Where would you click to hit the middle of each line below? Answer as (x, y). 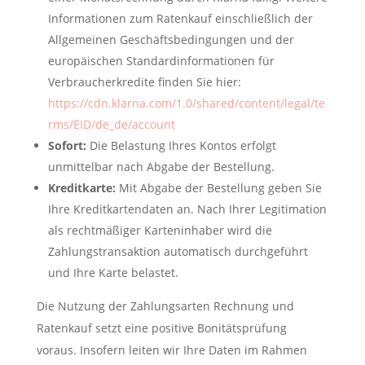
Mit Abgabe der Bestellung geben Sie (220, 187)
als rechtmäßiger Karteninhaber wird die (160, 230)
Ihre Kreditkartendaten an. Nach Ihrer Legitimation (187, 209)
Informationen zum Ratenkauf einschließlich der (180, 18)
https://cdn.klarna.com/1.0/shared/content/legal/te (186, 103)
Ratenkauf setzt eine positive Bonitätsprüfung (161, 328)
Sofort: (67, 145)
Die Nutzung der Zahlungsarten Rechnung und (165, 306)
